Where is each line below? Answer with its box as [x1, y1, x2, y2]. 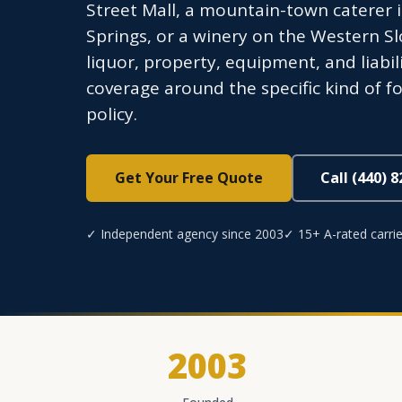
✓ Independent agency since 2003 [86, 225, 284, 242]
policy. [86, 102, 137, 126]
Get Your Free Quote [115, 168, 263, 188]
